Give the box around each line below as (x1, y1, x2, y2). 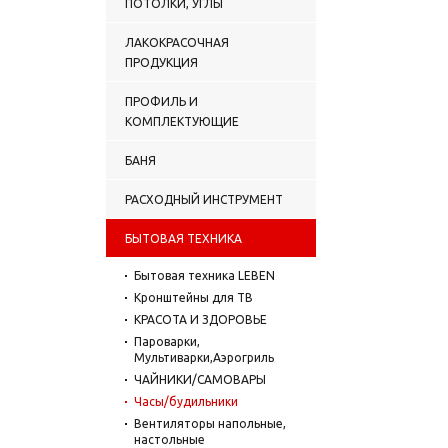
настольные (134, 432, 205, 446)
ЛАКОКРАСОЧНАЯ (125, 35, 229, 49)
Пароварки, (134, 334, 200, 348)
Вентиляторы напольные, (134, 416, 286, 430)
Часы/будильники (134, 394, 238, 408)
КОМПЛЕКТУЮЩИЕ (125, 114, 239, 128)
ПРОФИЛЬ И (125, 94, 198, 108)
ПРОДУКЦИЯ (125, 55, 198, 69)
